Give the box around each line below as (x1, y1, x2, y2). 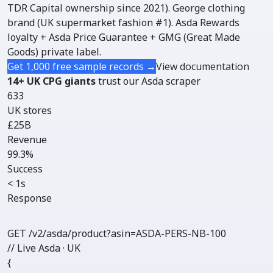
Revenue (7, 133, 47, 146)
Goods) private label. (7, 45, 101, 58)
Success (7, 162, 43, 175)
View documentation (156, 60, 249, 73)
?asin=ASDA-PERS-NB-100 (107, 227, 226, 240)
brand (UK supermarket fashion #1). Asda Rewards (7, 16, 239, 29)
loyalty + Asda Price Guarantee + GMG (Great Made (7, 30, 240, 44)
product (71, 227, 107, 240)
